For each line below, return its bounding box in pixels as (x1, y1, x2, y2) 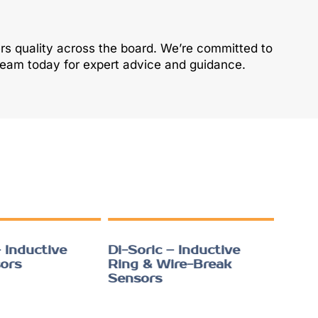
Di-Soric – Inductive (104, 242, 236, 258)
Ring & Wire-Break (104, 256, 228, 273)
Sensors (104, 270, 158, 287)
